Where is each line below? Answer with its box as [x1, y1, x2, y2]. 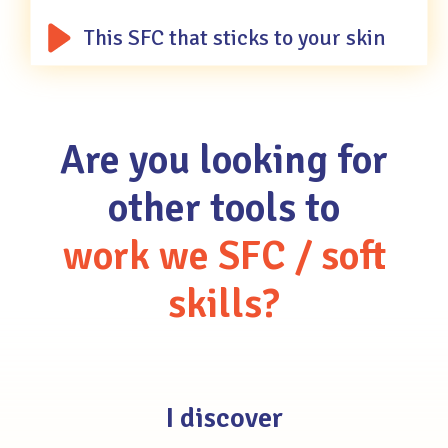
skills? [168, 279, 280, 330]
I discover [165, 401, 283, 436]
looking [199, 135, 328, 186]
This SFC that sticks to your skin [84, 24, 386, 52]
